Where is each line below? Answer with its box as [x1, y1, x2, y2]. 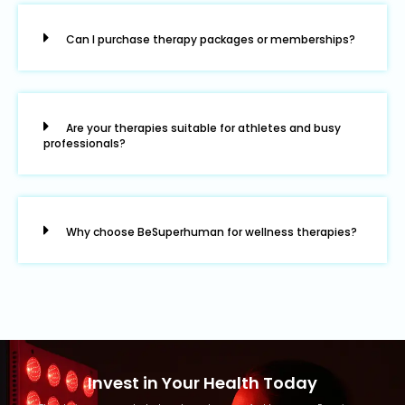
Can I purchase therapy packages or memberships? [66, 32, 355, 48]
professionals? [43, 136, 126, 152]
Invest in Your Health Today [88, 372, 317, 395]
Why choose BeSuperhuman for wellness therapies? [66, 224, 357, 240]
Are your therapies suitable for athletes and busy [66, 120, 341, 137]
